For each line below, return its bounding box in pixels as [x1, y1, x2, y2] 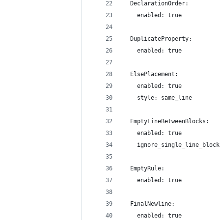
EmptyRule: [123, 165, 165, 172]
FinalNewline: [123, 200, 175, 207]
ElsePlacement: [123, 71, 178, 78]
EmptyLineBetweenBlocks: [123, 118, 209, 125]
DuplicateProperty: [123, 35, 192, 42]
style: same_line [123, 94, 192, 101]
